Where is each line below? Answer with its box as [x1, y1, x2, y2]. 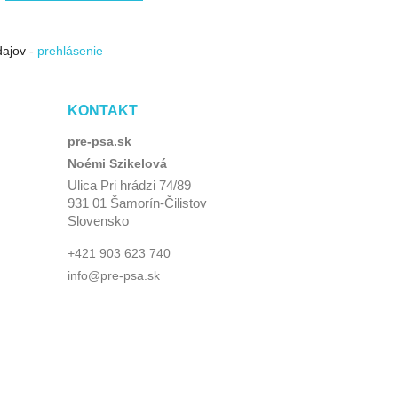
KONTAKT [68, 102, 138, 118]
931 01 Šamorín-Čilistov [68, 195, 207, 211]
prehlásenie [37, 44, 104, 59]
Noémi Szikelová [68, 155, 167, 171]
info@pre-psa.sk [68, 267, 160, 283]
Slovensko [68, 212, 129, 228]
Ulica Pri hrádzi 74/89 [68, 177, 191, 193]
